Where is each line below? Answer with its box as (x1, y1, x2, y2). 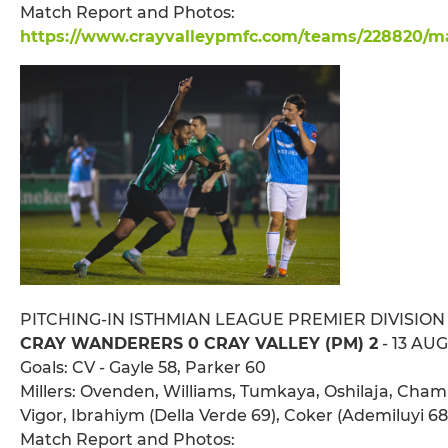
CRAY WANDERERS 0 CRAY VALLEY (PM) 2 (20, 334, 378, 354)
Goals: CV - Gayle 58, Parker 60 (20, 358, 266, 378)
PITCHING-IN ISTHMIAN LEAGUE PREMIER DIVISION (20, 310, 445, 330)
